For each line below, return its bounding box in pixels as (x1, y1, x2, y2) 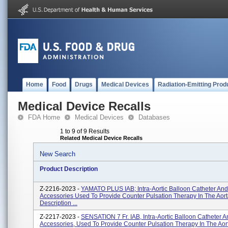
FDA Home (28, 113, 60, 121)
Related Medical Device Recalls (60, 135, 142, 141)
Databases (138, 113, 170, 121)
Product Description (40, 165, 98, 173)
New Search (40, 150, 75, 158)
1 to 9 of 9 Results (60, 128, 109, 135)
